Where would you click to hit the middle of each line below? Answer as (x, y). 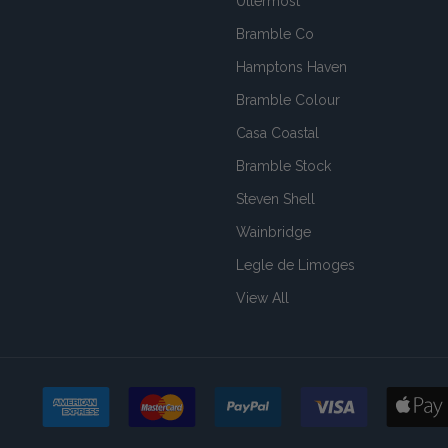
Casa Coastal (277, 132)
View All (262, 297)
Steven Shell (275, 198)
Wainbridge (273, 231)
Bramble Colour (288, 99)
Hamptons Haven (291, 66)
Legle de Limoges (295, 264)
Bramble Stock (283, 165)
